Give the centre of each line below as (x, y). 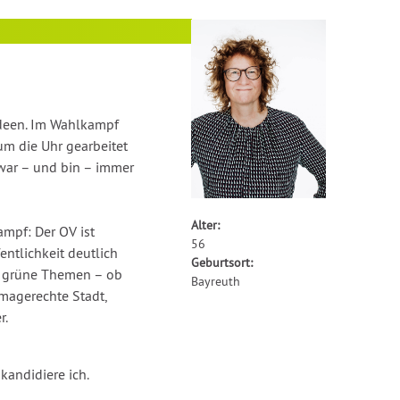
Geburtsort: (222, 263)
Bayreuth (216, 282)
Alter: (206, 225)
